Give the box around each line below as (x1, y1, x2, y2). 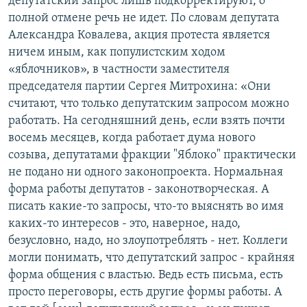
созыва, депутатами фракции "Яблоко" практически (8, 149, 296, 162)
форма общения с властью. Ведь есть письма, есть (8, 269, 283, 282)
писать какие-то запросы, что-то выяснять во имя (8, 200, 284, 214)
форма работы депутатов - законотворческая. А (8, 183, 269, 197)
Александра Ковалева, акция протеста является (8, 29, 270, 42)
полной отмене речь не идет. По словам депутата (8, 12, 280, 25)
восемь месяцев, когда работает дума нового (8, 132, 256, 145)
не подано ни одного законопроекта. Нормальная (8, 166, 283, 180)
